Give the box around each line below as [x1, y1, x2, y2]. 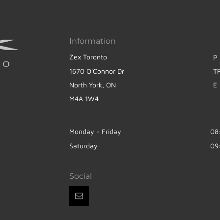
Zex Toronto [69, 53, 107, 61]
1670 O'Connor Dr [69, 67, 124, 75]
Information [69, 36, 116, 46]
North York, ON [69, 81, 116, 89]
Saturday [69, 141, 98, 150]
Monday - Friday [69, 127, 121, 136]
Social [69, 171, 92, 181]
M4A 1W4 [69, 94, 99, 103]
